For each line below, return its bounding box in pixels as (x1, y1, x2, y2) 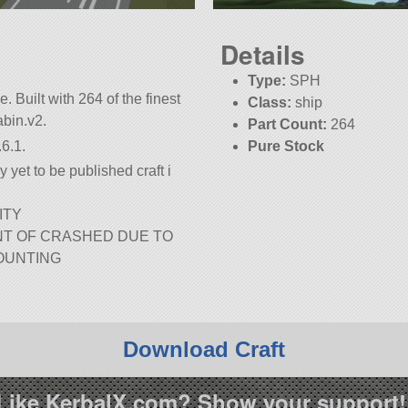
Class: (248, 95, 292, 111)
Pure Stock (248, 138, 325, 155)
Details (220, 36, 305, 74)
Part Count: (248, 117, 328, 133)
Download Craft (123, 337, 285, 362)
